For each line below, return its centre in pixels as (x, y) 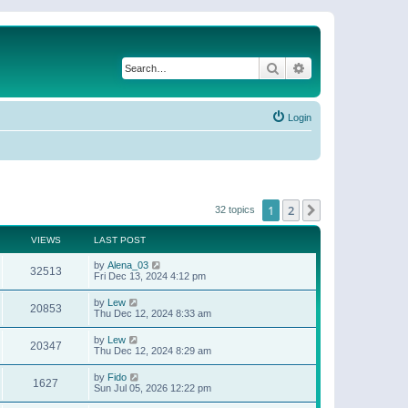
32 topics (236, 209)
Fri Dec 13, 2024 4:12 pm (150, 276)
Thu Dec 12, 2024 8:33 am (153, 313)
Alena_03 (128, 265)
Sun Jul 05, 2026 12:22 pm (153, 388)
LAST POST (120, 240)
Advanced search (354, 67)
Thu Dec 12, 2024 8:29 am (153, 351)
